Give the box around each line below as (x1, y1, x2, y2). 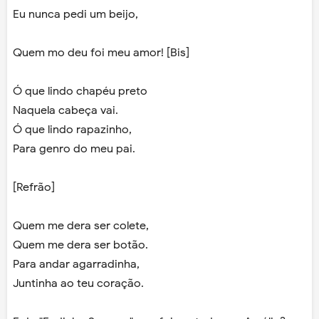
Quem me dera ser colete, (13, 219, 149, 234)
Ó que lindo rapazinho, (13, 122, 132, 137)
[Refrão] (13, 180, 55, 195)
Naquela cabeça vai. (13, 103, 118, 118)
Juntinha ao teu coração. (13, 276, 144, 291)
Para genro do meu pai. (13, 142, 135, 157)
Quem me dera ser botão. (13, 238, 148, 253)
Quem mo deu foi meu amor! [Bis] (13, 46, 189, 61)
